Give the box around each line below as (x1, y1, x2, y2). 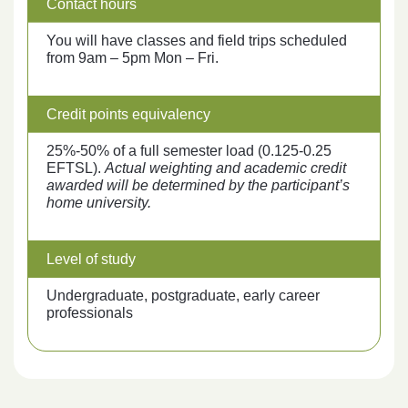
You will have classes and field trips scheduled (46, 32, 347, 48)
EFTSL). (46, 159, 105, 176)
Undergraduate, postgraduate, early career (46, 287, 320, 303)
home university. (46, 194, 151, 210)
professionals (46, 304, 133, 321)
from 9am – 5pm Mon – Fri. (46, 49, 222, 66)
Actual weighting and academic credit (105, 159, 346, 176)
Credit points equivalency (46, 106, 210, 122)
